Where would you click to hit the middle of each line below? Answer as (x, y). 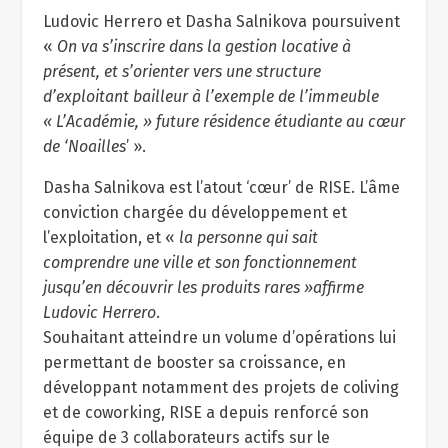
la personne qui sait (248, 237)
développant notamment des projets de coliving (220, 387)
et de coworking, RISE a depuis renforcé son (205, 412)
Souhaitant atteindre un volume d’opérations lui (219, 337)
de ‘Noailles (84, 146)
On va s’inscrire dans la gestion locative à (203, 46)
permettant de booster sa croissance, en (194, 362)
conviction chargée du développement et (194, 212)
